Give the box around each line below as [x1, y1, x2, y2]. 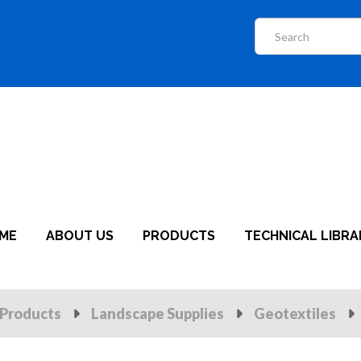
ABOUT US [46, 228, 114, 243]
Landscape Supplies [91, 305, 224, 322]
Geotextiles [254, 305, 336, 322]
